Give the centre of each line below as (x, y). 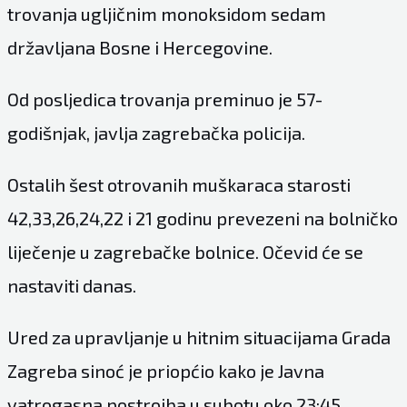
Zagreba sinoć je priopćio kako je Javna (165, 371)
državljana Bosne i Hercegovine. (139, 48)
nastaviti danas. (71, 286)
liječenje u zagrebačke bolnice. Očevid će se (185, 252)
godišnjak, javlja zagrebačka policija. (156, 133)
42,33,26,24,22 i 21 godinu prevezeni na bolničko (202, 218)
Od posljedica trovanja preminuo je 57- (164, 99)
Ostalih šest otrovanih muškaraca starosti (179, 185)
